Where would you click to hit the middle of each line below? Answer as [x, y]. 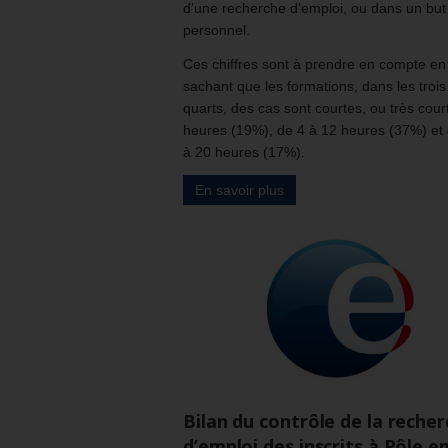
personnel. [216, 29]
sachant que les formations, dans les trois [314, 85]
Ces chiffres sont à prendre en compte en [314, 63]
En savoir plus [239, 189]
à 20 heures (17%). [244, 151]
